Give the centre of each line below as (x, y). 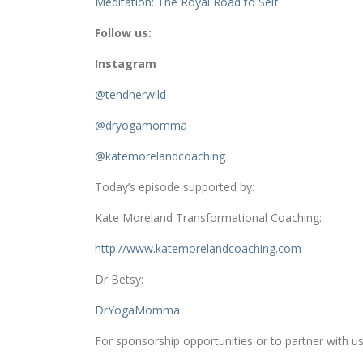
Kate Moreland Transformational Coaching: (208, 218)
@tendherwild (130, 95)
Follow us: (123, 33)
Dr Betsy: (119, 280)
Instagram (126, 64)
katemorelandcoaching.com (228, 249)
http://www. (125, 249)
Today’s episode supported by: (175, 187)
